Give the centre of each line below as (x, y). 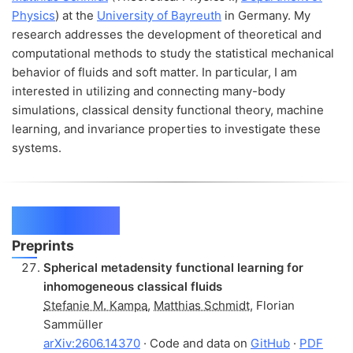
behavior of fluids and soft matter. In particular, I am (154, 72)
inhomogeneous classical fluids (133, 286)
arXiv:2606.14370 (92, 343)
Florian (275, 305)
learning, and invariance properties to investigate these (166, 128)
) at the (76, 15)
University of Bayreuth (159, 15)
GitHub (270, 343)
